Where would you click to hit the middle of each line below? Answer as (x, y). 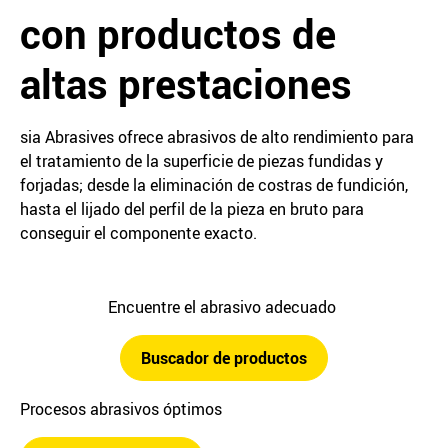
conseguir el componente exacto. (138, 233)
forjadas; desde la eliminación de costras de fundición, (214, 185)
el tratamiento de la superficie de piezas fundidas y (201, 161)
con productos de (178, 34)
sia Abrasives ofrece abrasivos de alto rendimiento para (217, 137)
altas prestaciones (186, 84)
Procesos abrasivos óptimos (121, 409)
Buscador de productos (224, 358)
